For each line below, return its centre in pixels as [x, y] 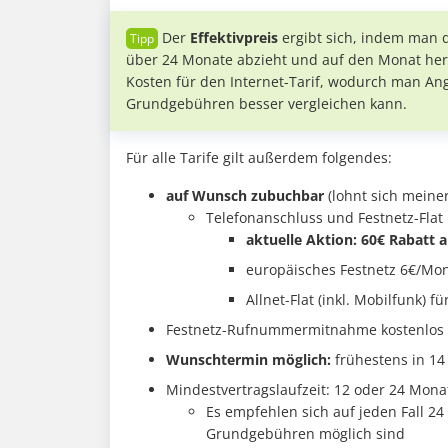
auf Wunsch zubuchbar [245, 196]
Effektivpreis [234, 38]
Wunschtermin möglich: [248, 360]
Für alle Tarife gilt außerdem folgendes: [259, 158]
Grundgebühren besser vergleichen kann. [266, 104]
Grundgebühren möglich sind [305, 434]
